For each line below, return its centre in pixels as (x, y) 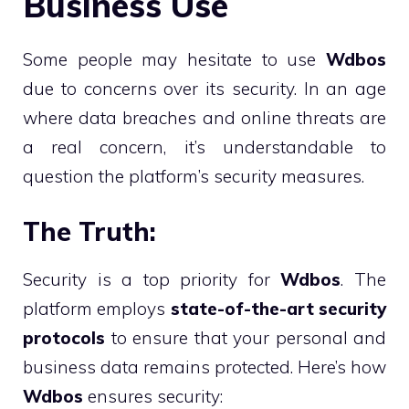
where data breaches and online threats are (204, 117)
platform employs (97, 309)
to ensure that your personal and (246, 338)
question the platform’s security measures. (194, 176)
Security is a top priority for (152, 279)
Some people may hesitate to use (174, 59)
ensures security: (153, 396)
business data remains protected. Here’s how (204, 367)
